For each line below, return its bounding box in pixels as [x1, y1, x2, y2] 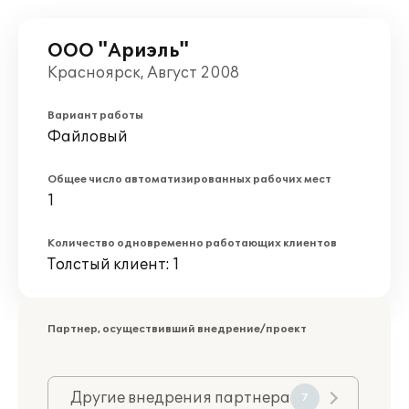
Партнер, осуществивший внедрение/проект [47, 323, 307, 335]
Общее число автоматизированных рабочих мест [47, 173, 331, 185]
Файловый [47, 128, 128, 146]
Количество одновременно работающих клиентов [47, 237, 337, 249]
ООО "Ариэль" [47, 40, 189, 62]
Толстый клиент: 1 [47, 256, 180, 274]
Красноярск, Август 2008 [47, 64, 239, 82]
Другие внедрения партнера [70, 389, 290, 407]
